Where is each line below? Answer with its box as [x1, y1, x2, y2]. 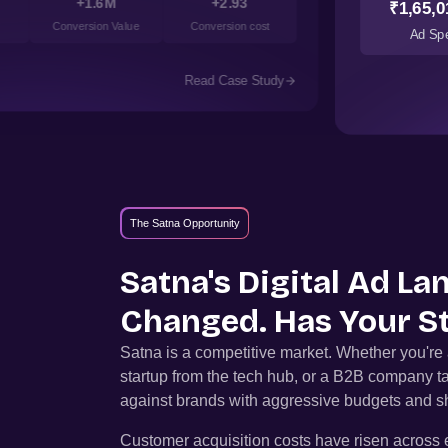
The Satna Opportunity [129, 216, 240, 229]
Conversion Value [52, 20, 140, 33]
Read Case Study [184, 74, 285, 89]
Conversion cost [190, 20, 270, 33]
